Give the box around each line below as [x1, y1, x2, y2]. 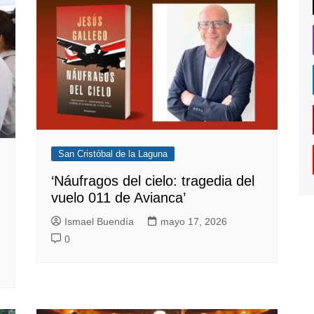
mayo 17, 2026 [161, 215, 228, 227]
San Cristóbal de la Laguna [58, 148, 168, 159]
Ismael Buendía [64, 215, 135, 227]
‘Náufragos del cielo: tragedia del [51, 172, 255, 189]
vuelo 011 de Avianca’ [51, 189, 186, 205]
